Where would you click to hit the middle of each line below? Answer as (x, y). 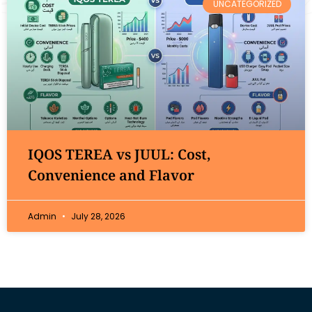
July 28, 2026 (97, 216)
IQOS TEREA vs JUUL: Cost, (119, 154)
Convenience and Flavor (111, 175)
